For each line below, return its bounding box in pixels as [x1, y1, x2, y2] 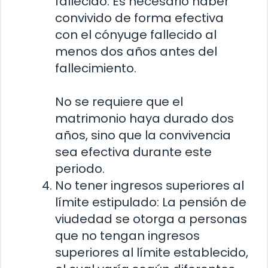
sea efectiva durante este [55, 143, 212, 160]
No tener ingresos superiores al [55, 176, 244, 194]
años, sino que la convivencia [55, 126, 231, 144]
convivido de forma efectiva [55, 9, 224, 26]
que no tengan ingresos [55, 227, 200, 244]
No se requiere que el [55, 93, 183, 110]
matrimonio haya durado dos [55, 109, 234, 127]
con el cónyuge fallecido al [55, 26, 217, 43]
